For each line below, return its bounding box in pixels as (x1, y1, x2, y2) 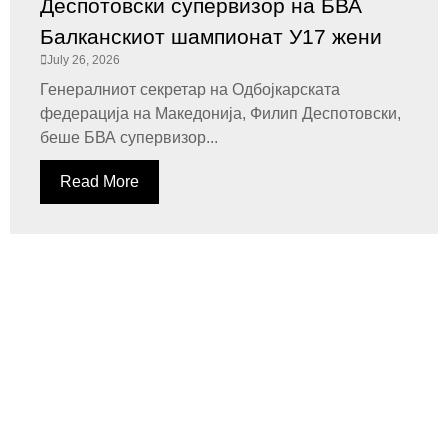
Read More (60, 173, 139, 190)
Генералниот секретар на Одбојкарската (40, 81, 340, 98)
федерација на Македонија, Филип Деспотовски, (40, 105, 401, 122)
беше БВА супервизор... (40, 129, 218, 146)
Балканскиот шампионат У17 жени (40, 25, 382, 48)
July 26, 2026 (47, 53, 120, 67)
